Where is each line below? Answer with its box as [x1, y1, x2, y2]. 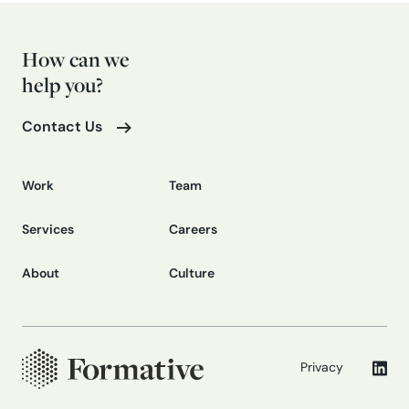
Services [22, 223, 74, 237]
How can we [22, 45, 130, 73]
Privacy [300, 361, 343, 375]
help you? [22, 70, 103, 99]
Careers [169, 223, 217, 237]
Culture [169, 267, 215, 281]
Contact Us [22, 120, 102, 135]
